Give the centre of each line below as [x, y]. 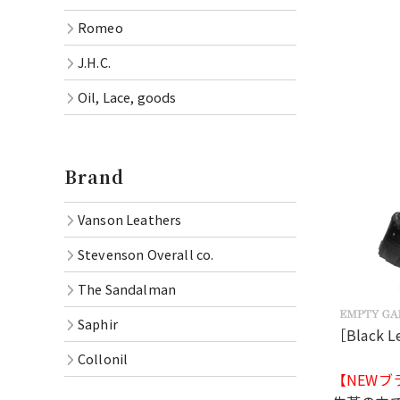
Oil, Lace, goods [127, 97]
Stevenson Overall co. [146, 254]
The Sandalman [127, 289]
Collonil [103, 358]
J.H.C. [94, 62]
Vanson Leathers [130, 219]
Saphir [98, 324]
